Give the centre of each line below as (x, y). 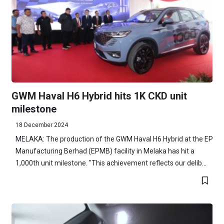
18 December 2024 (41, 125)
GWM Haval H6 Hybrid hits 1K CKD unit (99, 96)
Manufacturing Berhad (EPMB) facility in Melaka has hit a (105, 151)
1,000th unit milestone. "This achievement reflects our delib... (111, 163)
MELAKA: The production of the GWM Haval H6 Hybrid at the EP (114, 139)
